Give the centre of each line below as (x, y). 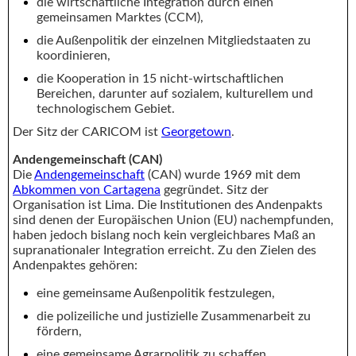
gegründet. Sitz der (215, 190)
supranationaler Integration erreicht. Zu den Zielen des (164, 250)
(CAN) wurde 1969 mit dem (222, 174)
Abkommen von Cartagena (87, 190)
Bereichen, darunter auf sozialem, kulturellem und (175, 93)
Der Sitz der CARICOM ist (87, 132)
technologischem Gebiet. (106, 108)
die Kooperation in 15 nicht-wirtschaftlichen (160, 78)
